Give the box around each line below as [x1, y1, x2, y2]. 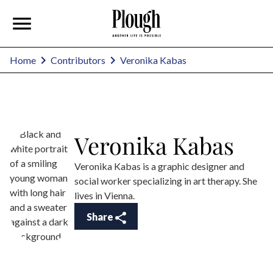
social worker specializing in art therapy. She [74, 175, 257, 187]
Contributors [51, 54, 105, 66]
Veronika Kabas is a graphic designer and [74, 160, 244, 172]
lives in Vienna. [74, 190, 135, 202]
